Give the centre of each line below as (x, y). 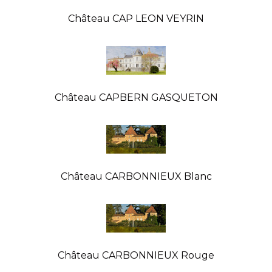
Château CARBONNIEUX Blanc (136, 176)
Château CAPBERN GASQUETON (136, 97)
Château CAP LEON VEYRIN (136, 18)
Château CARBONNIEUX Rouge (136, 255)
